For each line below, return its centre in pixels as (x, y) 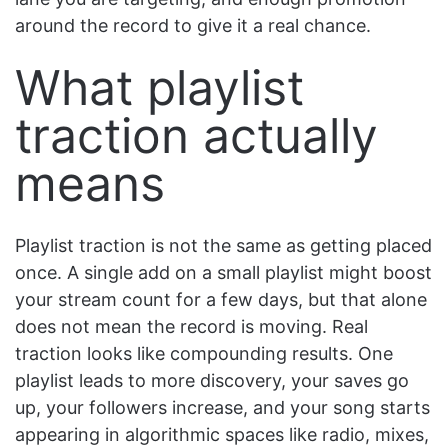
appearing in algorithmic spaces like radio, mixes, (222, 434)
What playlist (159, 87)
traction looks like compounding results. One (204, 353)
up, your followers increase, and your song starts (222, 407)
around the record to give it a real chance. (193, 25)
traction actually (196, 135)
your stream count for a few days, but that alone (221, 299)
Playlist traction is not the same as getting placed (223, 245)
